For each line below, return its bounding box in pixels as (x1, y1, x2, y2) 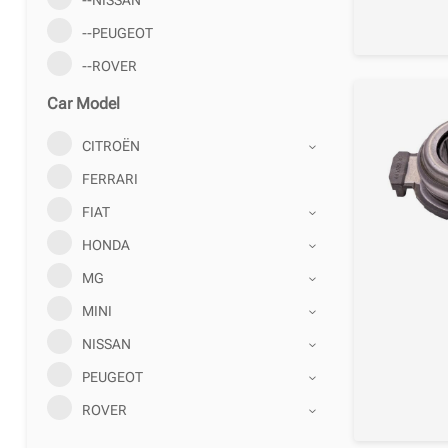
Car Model (46, 93, 120, 113)
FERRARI (81, 170, 138, 187)
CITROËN (81, 137, 140, 154)
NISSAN (81, 335, 131, 352)
